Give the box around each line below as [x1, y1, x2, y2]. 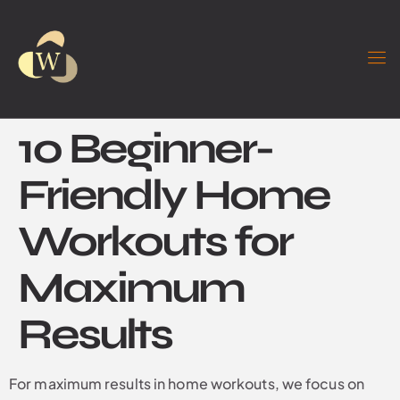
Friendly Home [18, 170, 329, 221]
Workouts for [18, 216, 292, 267]
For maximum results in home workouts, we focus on [9, 374, 364, 393]
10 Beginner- [18, 123, 273, 174]
